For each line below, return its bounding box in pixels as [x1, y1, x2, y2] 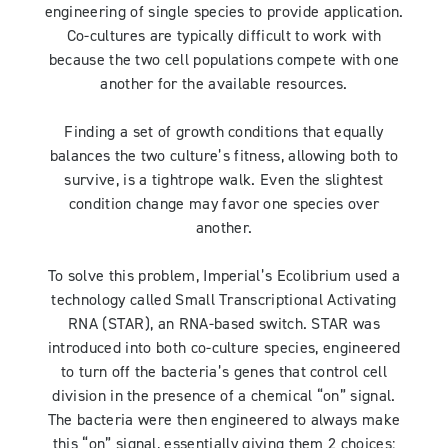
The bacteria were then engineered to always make [47, 410, 401, 431]
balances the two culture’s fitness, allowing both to [49, 146, 399, 167]
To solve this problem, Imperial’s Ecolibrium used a [47, 266, 401, 287]
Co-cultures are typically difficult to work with [66, 26, 382, 47]
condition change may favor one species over [68, 194, 380, 215]
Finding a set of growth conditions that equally [64, 122, 384, 143]
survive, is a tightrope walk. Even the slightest [64, 170, 384, 191]
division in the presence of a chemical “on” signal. [52, 386, 396, 407]
